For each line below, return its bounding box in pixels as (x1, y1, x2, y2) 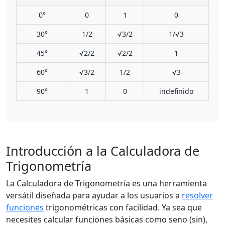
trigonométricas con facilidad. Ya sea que (44, 202, 202, 213)
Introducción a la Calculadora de (6, 142, 199, 159)
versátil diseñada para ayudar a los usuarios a (6, 190, 182, 201)
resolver (182, 190, 213, 201)
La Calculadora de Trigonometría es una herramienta (6, 178, 207, 189)
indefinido (159, 86, 193, 96)
